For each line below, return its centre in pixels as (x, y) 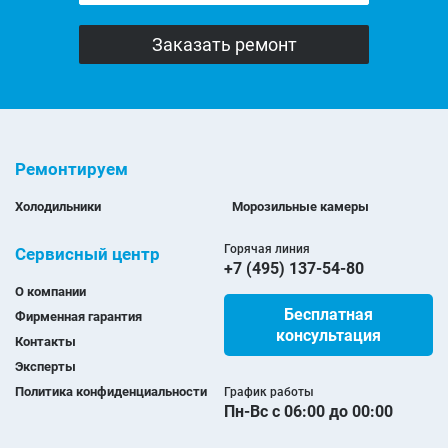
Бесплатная (328, 315)
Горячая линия (267, 249)
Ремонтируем (71, 169)
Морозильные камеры (300, 207)
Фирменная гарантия (78, 317)
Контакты (45, 342)
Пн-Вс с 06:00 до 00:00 (308, 412)
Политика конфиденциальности (111, 392)
